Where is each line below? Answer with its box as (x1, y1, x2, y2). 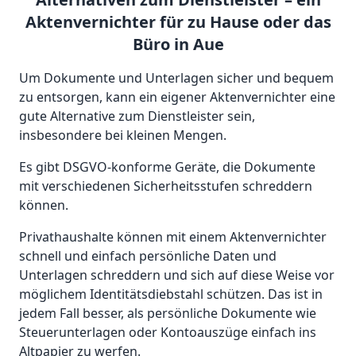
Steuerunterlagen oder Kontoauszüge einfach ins (19, 323, 316, 342)
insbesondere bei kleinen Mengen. (19, 126, 226, 145)
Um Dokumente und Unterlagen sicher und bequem (19, 69, 334, 87)
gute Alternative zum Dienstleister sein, (19, 107, 255, 126)
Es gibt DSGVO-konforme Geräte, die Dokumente (19, 158, 315, 176)
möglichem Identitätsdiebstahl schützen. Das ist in (19, 285, 323, 304)
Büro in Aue (132, 33, 224, 56)
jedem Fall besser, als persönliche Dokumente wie (19, 304, 316, 323)
